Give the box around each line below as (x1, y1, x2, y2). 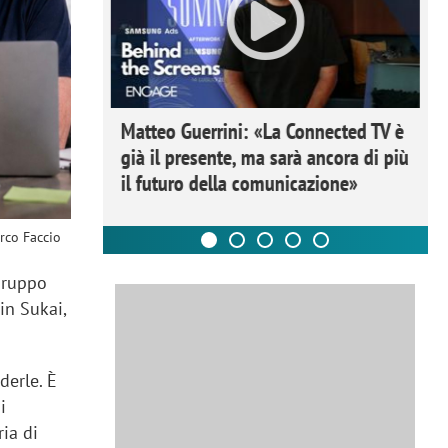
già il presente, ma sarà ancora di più (120, 142, 409, 171)
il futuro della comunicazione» (120, 168, 358, 197)
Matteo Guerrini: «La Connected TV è (120, 116, 404, 145)
